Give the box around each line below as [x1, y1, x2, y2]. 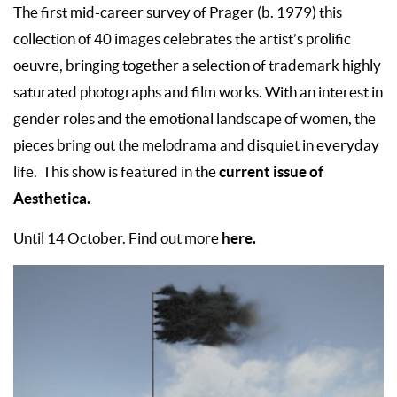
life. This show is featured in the [13, 163, 219, 180]
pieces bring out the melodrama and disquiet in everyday [13, 136, 379, 153]
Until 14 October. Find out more [13, 230, 222, 246]
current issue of [219, 162, 323, 180]
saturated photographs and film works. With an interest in [13, 83, 383, 100]
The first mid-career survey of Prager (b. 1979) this [13, 4, 342, 20]
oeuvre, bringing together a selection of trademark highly [13, 57, 381, 74]
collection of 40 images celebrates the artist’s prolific [13, 30, 351, 47]
